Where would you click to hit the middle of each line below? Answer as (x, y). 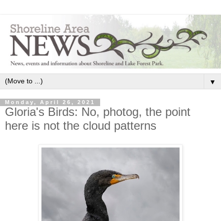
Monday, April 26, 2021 (50, 102)
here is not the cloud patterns (81, 126)
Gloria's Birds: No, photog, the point (98, 112)
